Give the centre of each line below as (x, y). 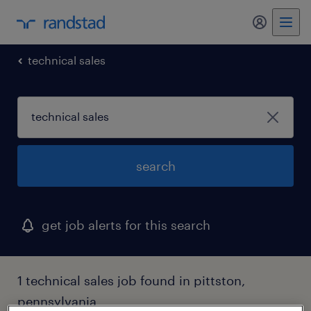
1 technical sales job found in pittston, (131, 280)
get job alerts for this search (126, 225)
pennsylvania (57, 301)
